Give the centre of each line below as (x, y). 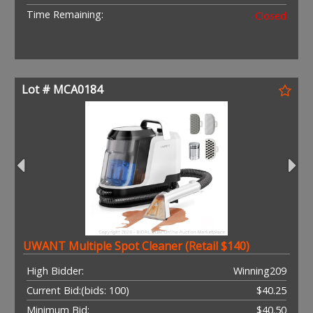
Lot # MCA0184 (62, 89)
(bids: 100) (105, 290)
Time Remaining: (65, 14)
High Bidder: (55, 270)
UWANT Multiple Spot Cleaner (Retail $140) (136, 246)
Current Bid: (54, 290)
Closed (271, 15)
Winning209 (260, 270)
